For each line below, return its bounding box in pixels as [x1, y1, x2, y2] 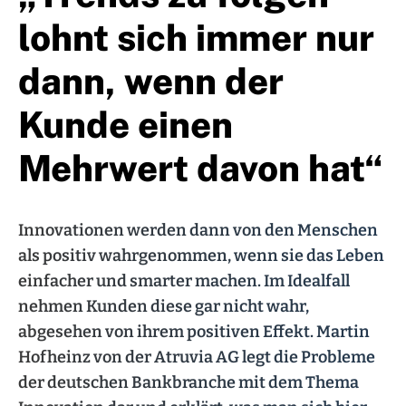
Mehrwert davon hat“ [18, 146, 383, 189]
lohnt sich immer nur [18, 15, 374, 59]
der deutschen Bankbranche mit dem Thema [18, 372, 359, 392]
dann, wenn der [18, 59, 284, 102]
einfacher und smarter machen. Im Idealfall [18, 270, 350, 291]
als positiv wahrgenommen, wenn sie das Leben [18, 245, 384, 266]
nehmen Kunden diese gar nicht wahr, [18, 295, 309, 316]
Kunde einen [18, 102, 233, 146]
